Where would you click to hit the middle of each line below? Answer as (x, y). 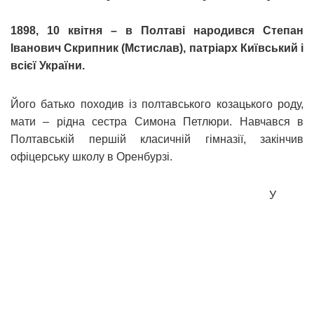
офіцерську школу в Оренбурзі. (91, 156)
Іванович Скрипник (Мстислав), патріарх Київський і (157, 48)
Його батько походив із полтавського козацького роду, (157, 104)
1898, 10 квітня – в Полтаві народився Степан (157, 30)
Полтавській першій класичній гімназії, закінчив (157, 139)
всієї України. (48, 65)
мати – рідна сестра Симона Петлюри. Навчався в (157, 121)
